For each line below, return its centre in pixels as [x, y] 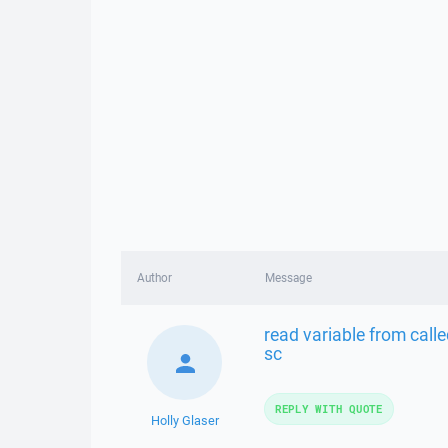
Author [154, 277]
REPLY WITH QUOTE [328, 408]
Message [288, 277]
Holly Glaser [184, 420]
